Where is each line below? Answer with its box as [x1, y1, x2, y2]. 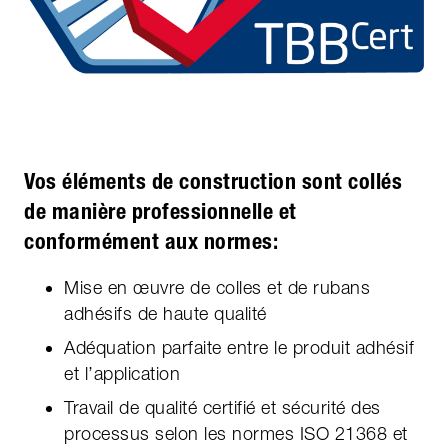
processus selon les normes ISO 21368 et [64, 423, 408, 445]
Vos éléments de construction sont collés [24, 168, 402, 196]
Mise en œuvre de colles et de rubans [64, 277, 370, 299]
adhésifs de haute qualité [64, 303, 267, 325]
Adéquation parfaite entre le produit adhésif [64, 337, 414, 359]
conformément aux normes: [24, 228, 278, 256]
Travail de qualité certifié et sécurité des [64, 397, 381, 419]
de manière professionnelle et [24, 198, 297, 226]
